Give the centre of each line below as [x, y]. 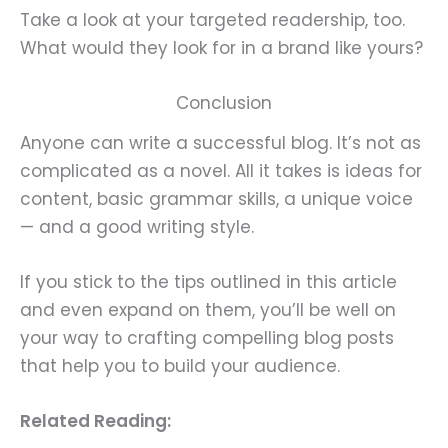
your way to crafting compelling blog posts [207, 337]
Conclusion [224, 102]
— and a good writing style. [137, 226]
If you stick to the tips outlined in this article [208, 281]
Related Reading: [95, 420]
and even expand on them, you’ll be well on [208, 309]
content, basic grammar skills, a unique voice [216, 198]
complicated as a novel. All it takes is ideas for [221, 170]
